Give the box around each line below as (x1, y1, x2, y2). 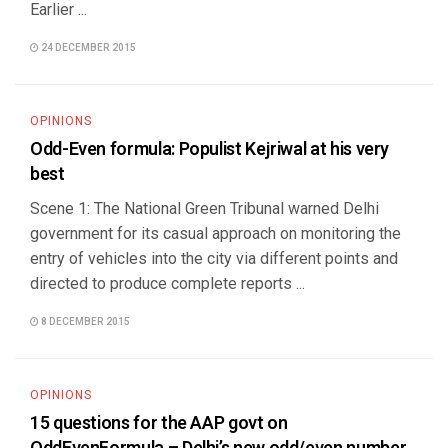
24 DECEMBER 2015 (39, 41, 136, 55)
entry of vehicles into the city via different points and (30, 249, 398, 268)
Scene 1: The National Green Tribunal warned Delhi (30, 199, 379, 218)
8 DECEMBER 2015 (39, 315, 130, 329)
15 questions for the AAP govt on (30, 410, 288, 437)
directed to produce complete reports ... (30, 274, 305, 293)
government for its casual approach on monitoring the (30, 224, 401, 243)
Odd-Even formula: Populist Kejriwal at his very (30, 136, 390, 163)
